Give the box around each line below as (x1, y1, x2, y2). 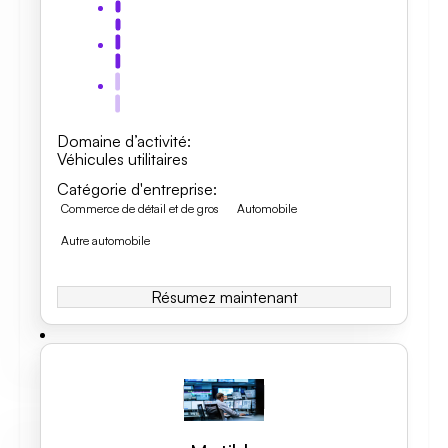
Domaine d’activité (57, 131, 187, 151)
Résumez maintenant (150, 287, 298, 307)
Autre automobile (61, 233, 150, 248)
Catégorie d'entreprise (57, 179, 213, 199)
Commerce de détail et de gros (61, 201, 219, 216)
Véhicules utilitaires (57, 149, 188, 169)
